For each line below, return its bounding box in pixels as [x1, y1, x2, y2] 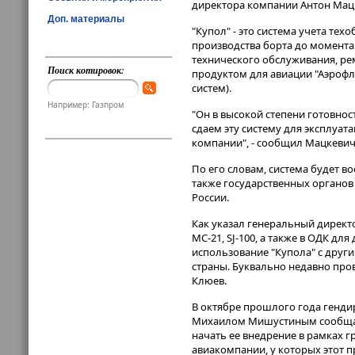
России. [192, 190, 229, 205]
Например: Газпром [48, 99, 124, 111]
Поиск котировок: [48, 63, 125, 77]
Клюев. [192, 273, 227, 288]
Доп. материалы [48, 13, 124, 25]
